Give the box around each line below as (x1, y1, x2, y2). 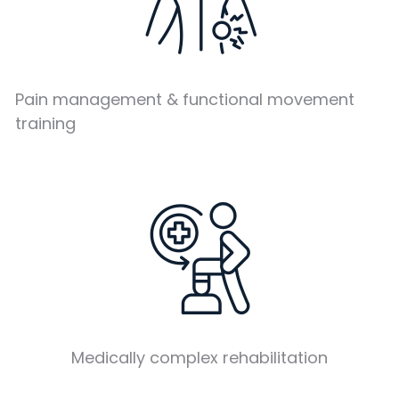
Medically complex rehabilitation (70, 346, 328, 370)
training (15, 111, 77, 134)
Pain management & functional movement (15, 87, 355, 110)
